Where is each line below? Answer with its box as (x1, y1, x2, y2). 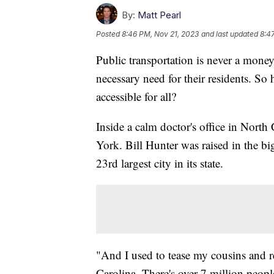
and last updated (201, 29, 258, 39)
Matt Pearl (138, 9, 181, 21)
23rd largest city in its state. (96, 155, 223, 171)
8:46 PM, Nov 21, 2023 (122, 29, 199, 39)
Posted (96, 29, 122, 39)
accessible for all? (96, 88, 176, 104)
